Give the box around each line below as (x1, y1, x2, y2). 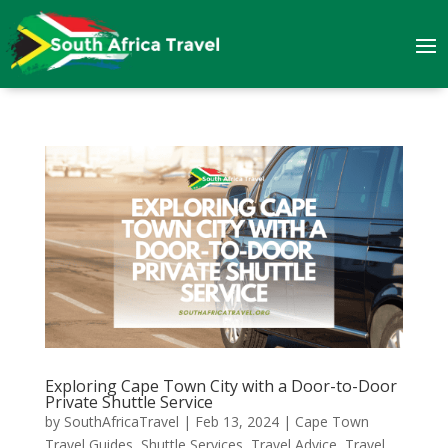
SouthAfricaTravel (63, 411, 179, 431)
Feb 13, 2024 (194, 411, 279, 431)
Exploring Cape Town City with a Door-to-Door (44, 374, 397, 397)
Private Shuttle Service (44, 390, 213, 413)
